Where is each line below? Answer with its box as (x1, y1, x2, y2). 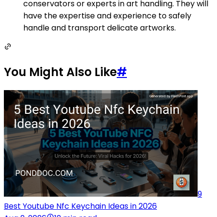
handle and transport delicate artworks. (23, 22, 176, 34)
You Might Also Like (4, 64, 117, 80)
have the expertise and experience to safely (23, 10, 191, 22)
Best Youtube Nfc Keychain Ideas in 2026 (4, 201, 157, 212)
